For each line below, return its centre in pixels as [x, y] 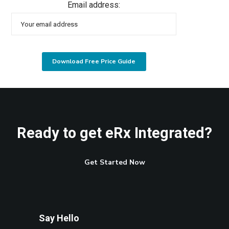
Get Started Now [114, 162]
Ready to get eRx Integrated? [114, 133]
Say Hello [59, 218]
